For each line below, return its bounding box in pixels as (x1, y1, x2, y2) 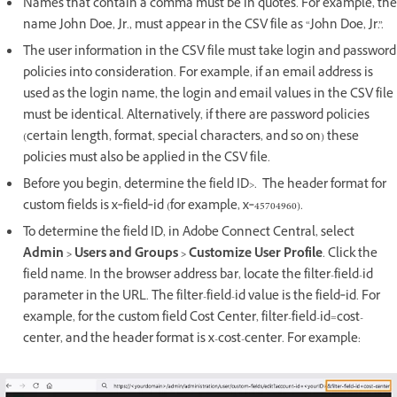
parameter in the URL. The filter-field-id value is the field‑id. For (23, 287, 380, 308)
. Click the (323, 245, 378, 266)
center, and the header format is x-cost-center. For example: (23, 330, 361, 351)
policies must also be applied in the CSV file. (23, 149, 270, 170)
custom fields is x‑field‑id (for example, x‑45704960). (23, 197, 303, 218)
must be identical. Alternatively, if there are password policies (23, 106, 370, 128)
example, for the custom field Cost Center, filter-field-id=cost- (23, 308, 363, 330)
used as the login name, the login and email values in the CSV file (23, 85, 393, 106)
